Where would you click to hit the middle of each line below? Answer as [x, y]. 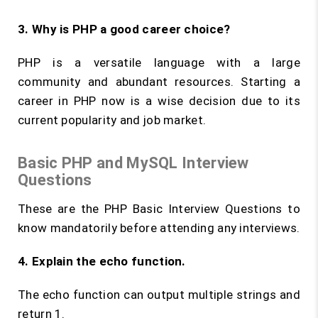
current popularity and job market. [112, 120]
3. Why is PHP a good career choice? [124, 29]
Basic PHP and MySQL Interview [133, 163]
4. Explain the [59, 261]
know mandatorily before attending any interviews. [159, 228]
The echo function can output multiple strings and [159, 295]
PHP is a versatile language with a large [159, 62]
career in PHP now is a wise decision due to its [159, 101]
